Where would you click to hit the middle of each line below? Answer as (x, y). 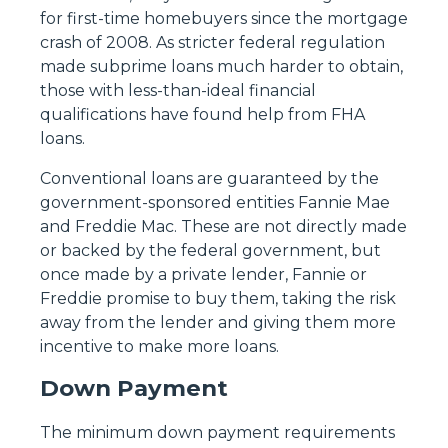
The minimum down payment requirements (217, 433)
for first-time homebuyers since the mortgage (224, 18)
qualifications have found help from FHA (202, 114)
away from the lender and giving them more (218, 322)
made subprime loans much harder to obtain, (221, 66)
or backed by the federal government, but (210, 250)
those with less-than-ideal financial (178, 90)
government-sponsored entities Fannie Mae (215, 202)
